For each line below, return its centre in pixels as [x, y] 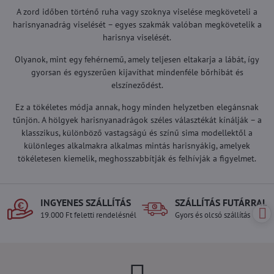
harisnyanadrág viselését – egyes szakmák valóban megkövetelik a [137, 25]
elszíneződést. [137, 85]
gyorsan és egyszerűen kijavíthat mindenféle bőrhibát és [137, 72]
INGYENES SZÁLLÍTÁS [86, 203]
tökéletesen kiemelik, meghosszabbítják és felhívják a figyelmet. [137, 159]
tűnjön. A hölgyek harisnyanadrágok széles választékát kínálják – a [137, 120]
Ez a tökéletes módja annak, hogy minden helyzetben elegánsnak [137, 107]
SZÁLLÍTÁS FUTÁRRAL [221, 203]
